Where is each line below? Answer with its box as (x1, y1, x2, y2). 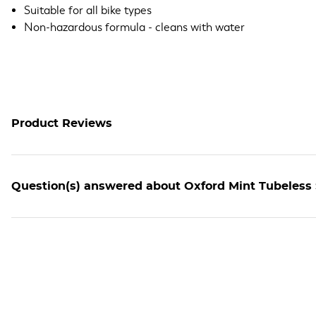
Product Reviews (11, 118, 112, 129)
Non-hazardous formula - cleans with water (24, 20, 245, 35)
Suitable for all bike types (24, 4, 152, 18)
